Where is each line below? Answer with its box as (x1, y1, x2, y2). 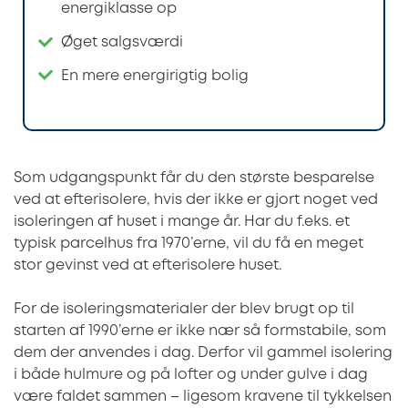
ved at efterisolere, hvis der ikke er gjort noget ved (14, 192, 378, 207)
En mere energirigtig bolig (60, 68, 249, 83)
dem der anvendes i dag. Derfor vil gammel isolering (14, 345, 393, 360)
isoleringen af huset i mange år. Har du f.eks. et (14, 214, 350, 229)
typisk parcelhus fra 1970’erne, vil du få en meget (14, 236, 363, 250)
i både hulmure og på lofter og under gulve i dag (14, 367, 368, 382)
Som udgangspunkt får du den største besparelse (14, 170, 374, 185)
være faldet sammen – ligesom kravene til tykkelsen (14, 389, 392, 403)
